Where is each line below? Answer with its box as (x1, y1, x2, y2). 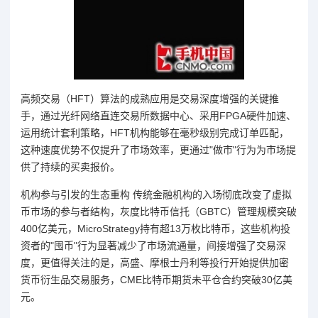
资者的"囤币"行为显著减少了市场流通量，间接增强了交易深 (21, 239, 286, 251)
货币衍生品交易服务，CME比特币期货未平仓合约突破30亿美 (21, 273, 292, 285)
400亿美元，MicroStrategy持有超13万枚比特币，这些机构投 (21, 222, 290, 234)
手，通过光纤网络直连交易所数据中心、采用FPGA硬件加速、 (21, 109, 296, 121)
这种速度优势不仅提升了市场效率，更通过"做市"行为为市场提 (21, 143, 296, 155)
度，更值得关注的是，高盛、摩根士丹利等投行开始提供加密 (21, 256, 289, 268)
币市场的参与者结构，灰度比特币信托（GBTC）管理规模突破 (21, 205, 297, 217)
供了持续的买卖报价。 (21, 160, 120, 172)
